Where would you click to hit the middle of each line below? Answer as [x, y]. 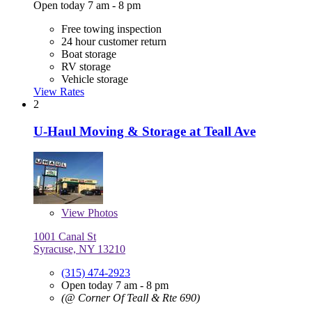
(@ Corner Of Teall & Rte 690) [131, 298]
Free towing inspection [111, 29]
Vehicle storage [95, 79]
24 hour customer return [114, 42]
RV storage [86, 67]
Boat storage [89, 54]
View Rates [59, 92]
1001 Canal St [65, 237]
